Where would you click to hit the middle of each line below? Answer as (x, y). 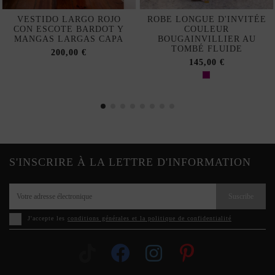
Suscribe (241, 196)
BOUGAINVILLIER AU (207, 39)
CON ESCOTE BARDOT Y (69, 29)
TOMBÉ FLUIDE (207, 48)
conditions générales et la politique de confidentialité (149, 219)
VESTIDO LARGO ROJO (69, 19)
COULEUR (207, 29)
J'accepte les (48, 219)
